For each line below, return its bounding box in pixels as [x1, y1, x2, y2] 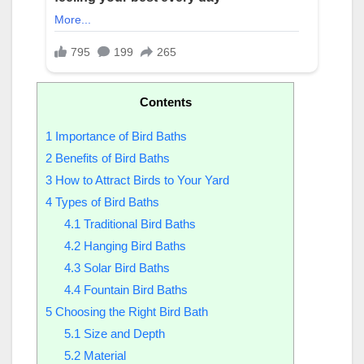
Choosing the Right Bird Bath [52, 305, 208, 318]
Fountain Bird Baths [80, 283, 188, 297]
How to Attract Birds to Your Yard [52, 173, 229, 187]
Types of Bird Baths [52, 195, 159, 209]
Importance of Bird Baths [52, 129, 187, 143]
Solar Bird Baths [80, 261, 170, 275]
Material [80, 349, 126, 362]
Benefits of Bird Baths [52, 151, 170, 165]
